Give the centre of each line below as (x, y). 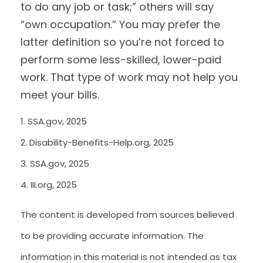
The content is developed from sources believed (127, 215)
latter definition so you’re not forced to (122, 42)
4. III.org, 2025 (49, 185)
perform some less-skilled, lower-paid (121, 60)
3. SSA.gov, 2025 (55, 163)
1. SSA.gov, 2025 (54, 121)
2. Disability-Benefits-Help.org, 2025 (97, 142)
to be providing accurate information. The (112, 236)
